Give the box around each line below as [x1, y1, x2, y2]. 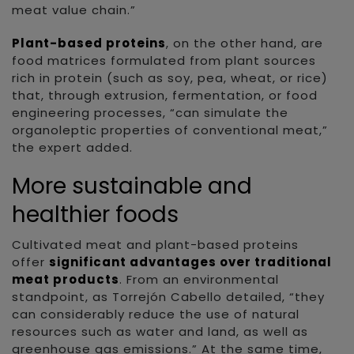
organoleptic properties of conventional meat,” [12, 121, 328, 138]
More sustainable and [12, 170, 252, 201]
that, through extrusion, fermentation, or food [12, 86, 318, 104]
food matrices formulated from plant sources [12, 51, 316, 69]
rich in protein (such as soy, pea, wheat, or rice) [12, 69, 328, 86]
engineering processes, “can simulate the [12, 104, 288, 121]
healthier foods [12, 198, 179, 230]
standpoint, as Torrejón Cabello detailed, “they [12, 288, 325, 305]
